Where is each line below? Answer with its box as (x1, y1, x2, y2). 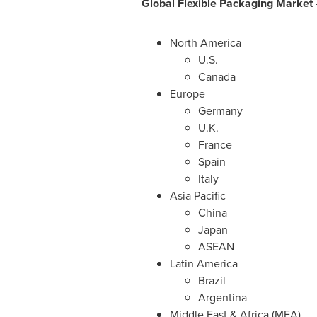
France (197, 137, 232, 153)
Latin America (169, 255, 238, 272)
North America (169, 35, 241, 51)
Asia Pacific (169, 188, 226, 204)
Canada (197, 69, 236, 85)
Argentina (197, 289, 247, 306)
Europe (169, 86, 205, 102)
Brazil (197, 272, 226, 289)
